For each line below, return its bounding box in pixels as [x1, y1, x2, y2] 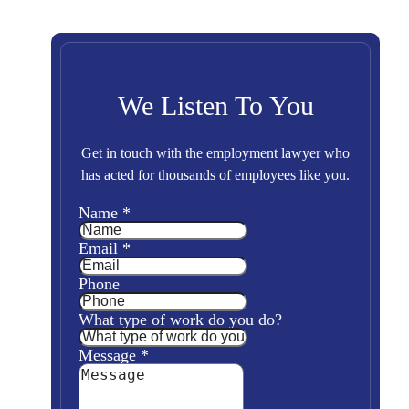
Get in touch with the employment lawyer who [81, 145, 350, 161]
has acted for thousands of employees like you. [81, 167, 350, 183]
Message [79, 346, 141, 364]
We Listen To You [117, 90, 314, 121]
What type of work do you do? [79, 310, 282, 329]
